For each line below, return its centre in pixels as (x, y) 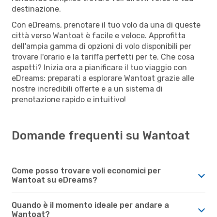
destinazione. (36, 9)
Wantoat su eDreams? (54, 180)
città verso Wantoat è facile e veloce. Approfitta (99, 35)
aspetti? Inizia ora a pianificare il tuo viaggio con (99, 67)
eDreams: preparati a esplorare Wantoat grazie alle (103, 78)
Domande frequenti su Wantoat (101, 135)
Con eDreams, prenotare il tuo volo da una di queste (106, 25)
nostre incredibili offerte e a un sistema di (87, 89)
